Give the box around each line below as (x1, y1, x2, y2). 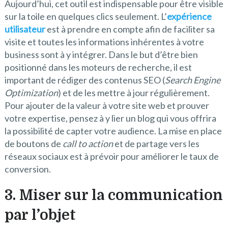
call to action (62, 138, 113, 150)
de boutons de (4, 138, 63, 150)
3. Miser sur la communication (4, 187, 223, 204)
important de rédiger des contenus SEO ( (4, 74, 165, 86)
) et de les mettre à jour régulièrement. (58, 87, 210, 99)
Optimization (4, 87, 58, 99)
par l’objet (4, 207, 76, 224)
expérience (166, 11, 212, 22)
